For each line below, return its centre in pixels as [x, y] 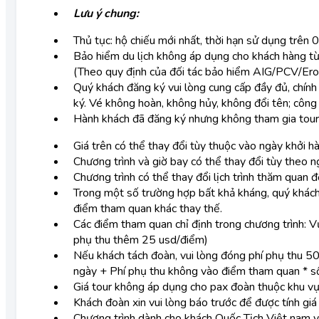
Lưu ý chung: [106, 14]
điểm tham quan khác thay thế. [148, 209]
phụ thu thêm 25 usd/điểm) [141, 240]
